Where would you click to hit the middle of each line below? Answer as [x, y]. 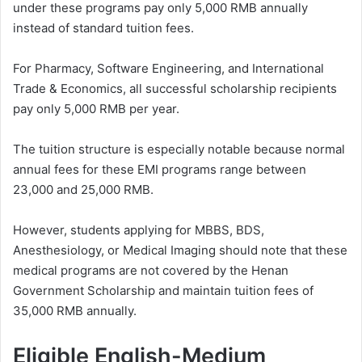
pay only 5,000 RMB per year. [96, 109]
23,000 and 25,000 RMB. [83, 190]
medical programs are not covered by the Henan [151, 271]
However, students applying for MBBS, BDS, [139, 230]
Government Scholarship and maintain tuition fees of [163, 291]
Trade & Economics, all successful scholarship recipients [175, 89]
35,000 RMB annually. [75, 311]
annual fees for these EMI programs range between [160, 170]
